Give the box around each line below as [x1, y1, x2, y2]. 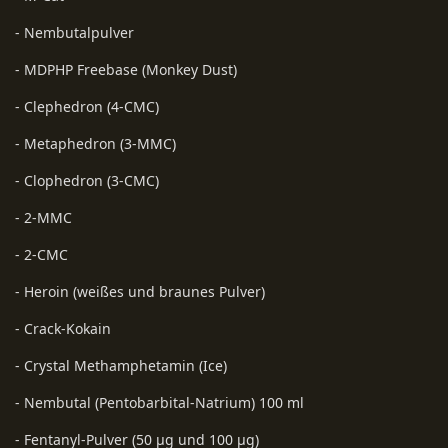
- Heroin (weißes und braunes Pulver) [15, 281, 265, 301]
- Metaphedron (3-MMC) [15, 133, 176, 153]
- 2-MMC [15, 207, 72, 227]
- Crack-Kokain [15, 318, 111, 338]
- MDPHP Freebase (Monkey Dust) [15, 59, 237, 79]
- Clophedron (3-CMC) [15, 170, 159, 190]
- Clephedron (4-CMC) [15, 96, 159, 116]
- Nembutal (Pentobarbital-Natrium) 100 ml [15, 392, 304, 412]
